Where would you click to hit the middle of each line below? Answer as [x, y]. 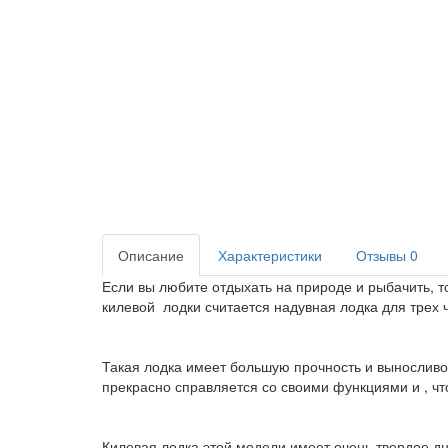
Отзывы [383, 255]
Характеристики [270, 255]
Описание [151, 255]
